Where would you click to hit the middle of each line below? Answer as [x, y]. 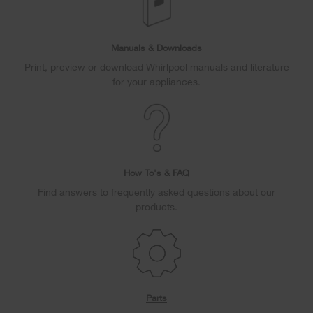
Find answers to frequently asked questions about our [156, 192]
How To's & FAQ [156, 173]
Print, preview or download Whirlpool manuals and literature [156, 67]
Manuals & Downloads [156, 48]
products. [156, 207]
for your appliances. [156, 82]
